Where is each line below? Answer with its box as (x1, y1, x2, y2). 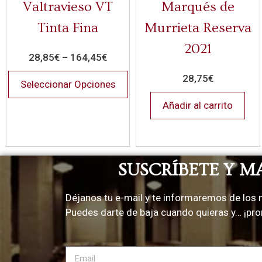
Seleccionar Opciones (20, 78, 116, 90)
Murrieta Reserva (144, 19, 251, 36)
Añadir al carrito (163, 99, 233, 111)
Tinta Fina (37, 19, 99, 36)
